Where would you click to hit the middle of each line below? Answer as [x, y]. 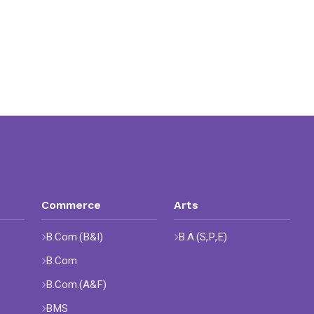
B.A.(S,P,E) [203, 237]
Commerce [71, 205]
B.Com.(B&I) [74, 237]
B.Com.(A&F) [76, 285]
